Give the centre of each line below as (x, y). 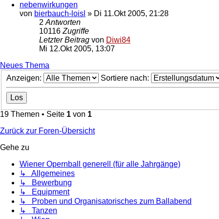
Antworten (63, 22)
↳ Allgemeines (47, 174)
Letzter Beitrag (65, 40)
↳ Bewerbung (46, 183)
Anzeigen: (25, 78)
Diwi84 (118, 40)
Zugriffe (76, 31)
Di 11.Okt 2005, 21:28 (131, 13)
